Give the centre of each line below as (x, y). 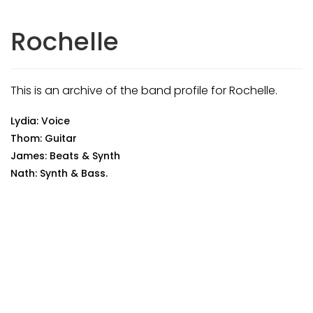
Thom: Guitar (44, 138)
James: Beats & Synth (65, 156)
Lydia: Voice (40, 121)
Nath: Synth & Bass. (59, 173)
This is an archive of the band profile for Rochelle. (144, 90)
